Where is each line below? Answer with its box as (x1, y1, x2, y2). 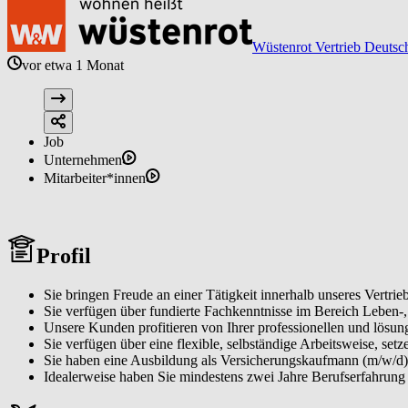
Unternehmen (44, 151, 122, 168)
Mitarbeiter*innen (44, 169, 146, 186)
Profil (36, 243, 91, 268)
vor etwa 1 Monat (22, 56, 124, 73)
